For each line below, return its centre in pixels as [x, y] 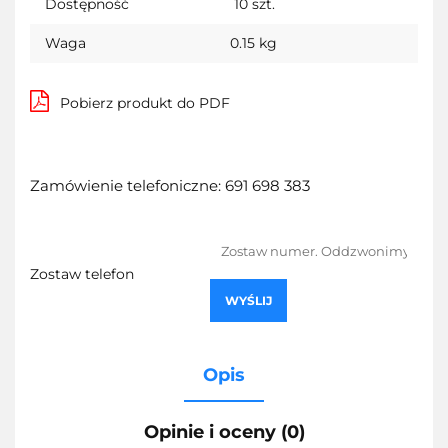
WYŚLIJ [248, 300]
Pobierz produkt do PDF [145, 102]
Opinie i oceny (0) [224, 431]
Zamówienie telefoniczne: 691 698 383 [170, 185]
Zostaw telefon [82, 273]
